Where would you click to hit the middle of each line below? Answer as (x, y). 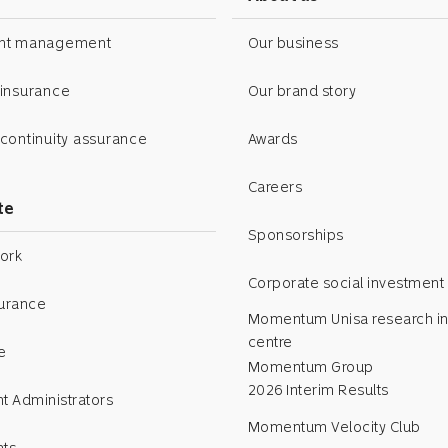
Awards (272, 138)
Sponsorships (295, 234)
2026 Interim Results (318, 390)
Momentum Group (310, 367)
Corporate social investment (346, 282)
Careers (275, 186)
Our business (293, 42)
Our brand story (302, 90)
